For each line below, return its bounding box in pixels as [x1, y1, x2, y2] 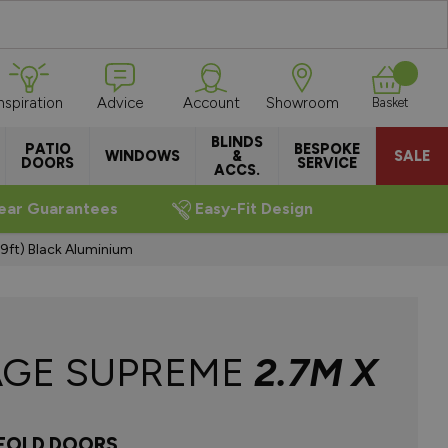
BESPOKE [294, 140, 360, 158]
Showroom [265, 94, 339, 112]
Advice [96, 94, 143, 112]
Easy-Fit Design [195, 199, 314, 218]
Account [182, 94, 240, 112]
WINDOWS [105, 147, 180, 165]
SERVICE [297, 154, 357, 172]
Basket [371, 95, 408, 110]
